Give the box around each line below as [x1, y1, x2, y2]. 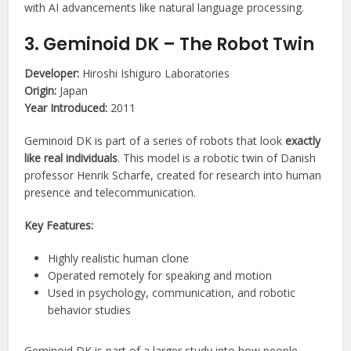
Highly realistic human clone [48, 251, 190, 266]
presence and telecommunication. [24, 185, 197, 201]
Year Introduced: [24, 100, 108, 116]
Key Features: [24, 218, 94, 233]
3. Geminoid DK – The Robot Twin [24, 32, 315, 57]
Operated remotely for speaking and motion [48, 268, 273, 284]
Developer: [24, 66, 80, 81]
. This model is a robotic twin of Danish [118, 150, 317, 166]
